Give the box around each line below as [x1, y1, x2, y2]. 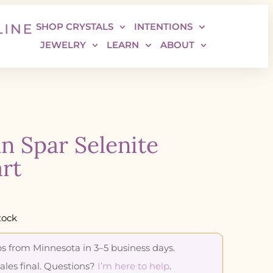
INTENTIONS [134, 21, 193, 33]
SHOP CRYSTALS [35, 21, 113, 33]
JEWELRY [40, 39, 86, 51]
